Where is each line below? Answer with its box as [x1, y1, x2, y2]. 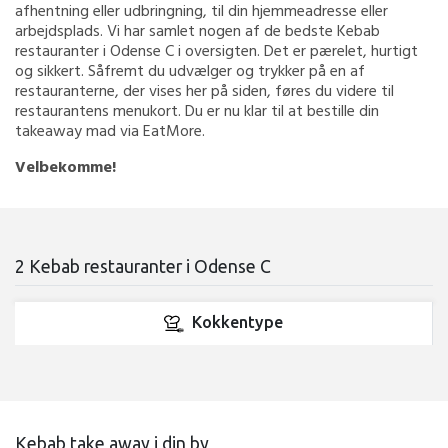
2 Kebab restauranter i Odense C [15, 257, 271, 276]
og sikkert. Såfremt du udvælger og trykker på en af [15, 58, 365, 82]
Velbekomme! [15, 154, 116, 178]
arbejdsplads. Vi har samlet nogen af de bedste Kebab [15, 18, 380, 42]
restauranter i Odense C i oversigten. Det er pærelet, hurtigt [15, 38, 418, 62]
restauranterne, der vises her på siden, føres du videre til [15, 78, 394, 102]
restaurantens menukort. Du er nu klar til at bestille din [15, 98, 379, 122]
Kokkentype [191, 313, 283, 331]
